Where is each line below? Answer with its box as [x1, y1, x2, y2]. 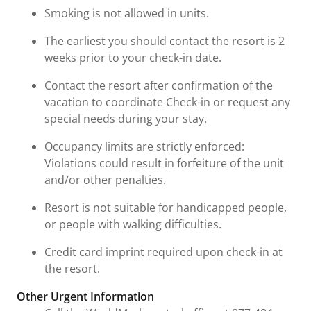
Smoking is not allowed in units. [44, 5, 209, 21]
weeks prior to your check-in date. [44, 49, 221, 65]
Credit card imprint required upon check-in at [44, 244, 283, 260]
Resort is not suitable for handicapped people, [44, 199, 287, 215]
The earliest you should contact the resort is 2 [44, 33, 285, 49]
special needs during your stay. [44, 110, 207, 126]
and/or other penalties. [44, 171, 166, 187]
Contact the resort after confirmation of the [44, 77, 273, 93]
